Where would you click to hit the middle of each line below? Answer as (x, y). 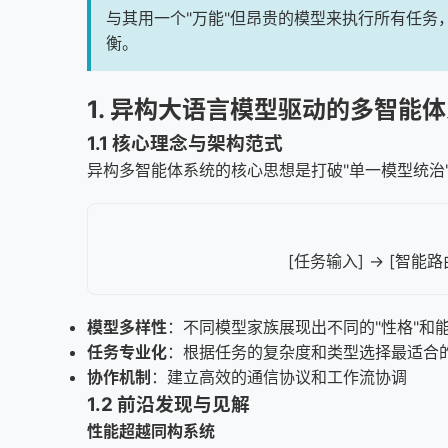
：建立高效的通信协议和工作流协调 (279, 377)
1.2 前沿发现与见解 (168, 404)
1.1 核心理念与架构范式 (185, 143)
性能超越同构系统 (151, 431)
